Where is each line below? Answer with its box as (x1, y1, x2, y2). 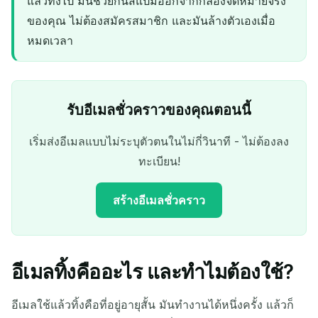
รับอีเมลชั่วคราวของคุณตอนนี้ (67, 101, 251, 119)
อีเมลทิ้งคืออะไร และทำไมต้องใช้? (11, 259, 293, 284)
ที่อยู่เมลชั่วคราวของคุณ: (56, 272, 262, 297)
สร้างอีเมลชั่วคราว (113, 192, 205, 207)
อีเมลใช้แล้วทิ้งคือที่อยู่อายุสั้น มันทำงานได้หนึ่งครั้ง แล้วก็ (11, 297, 294, 312)
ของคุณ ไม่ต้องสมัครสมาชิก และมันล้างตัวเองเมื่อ (27, 13, 276, 28)
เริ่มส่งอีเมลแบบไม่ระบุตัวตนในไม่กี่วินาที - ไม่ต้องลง (29, 133, 289, 148)
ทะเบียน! (138, 153, 180, 168)
